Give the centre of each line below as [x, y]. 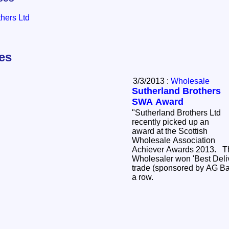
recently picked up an [170, 122]
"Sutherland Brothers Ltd [176, 113]
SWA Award [158, 102]
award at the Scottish [170, 131]
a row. [145, 177]
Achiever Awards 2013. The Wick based [177, 150]
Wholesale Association [174, 141]
